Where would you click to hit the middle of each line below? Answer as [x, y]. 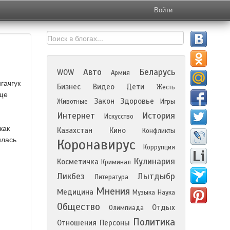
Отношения [77, 223]
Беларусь [157, 72]
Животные [72, 102]
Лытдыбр [156, 176]
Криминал [116, 162]
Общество [79, 207]
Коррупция [159, 147]
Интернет [76, 116]
